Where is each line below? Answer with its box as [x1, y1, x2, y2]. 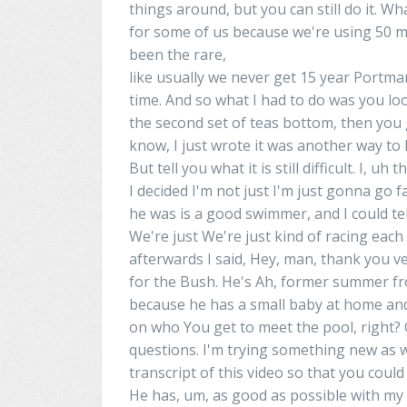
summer [329, 271, 389, 292]
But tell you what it [129, 157, 257, 178]
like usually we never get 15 [129, 66, 316, 87]
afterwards [129, 248, 203, 269]
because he [129, 293, 206, 314]
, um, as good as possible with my [176, 384, 403, 405]
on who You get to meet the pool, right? [129, 316, 401, 337]
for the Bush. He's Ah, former [129, 271, 329, 292]
